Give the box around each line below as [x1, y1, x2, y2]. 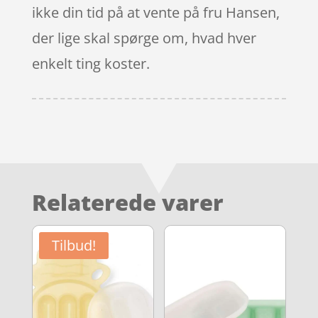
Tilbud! [51, 235, 96, 255]
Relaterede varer [31, 187, 224, 217]
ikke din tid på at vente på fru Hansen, [31, 2, 280, 22]
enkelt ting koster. [31, 53, 150, 73]
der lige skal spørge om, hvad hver [31, 28, 256, 48]
